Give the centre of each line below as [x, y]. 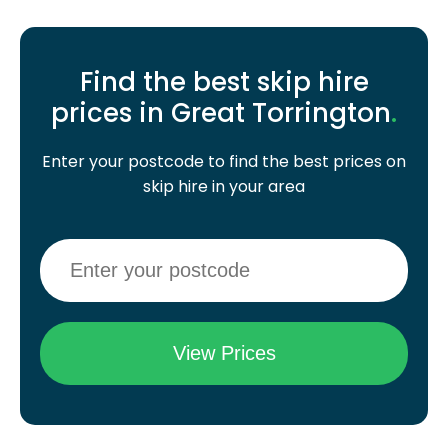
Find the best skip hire [224, 82]
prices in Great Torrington [221, 113]
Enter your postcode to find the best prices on [224, 162]
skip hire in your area [224, 187]
